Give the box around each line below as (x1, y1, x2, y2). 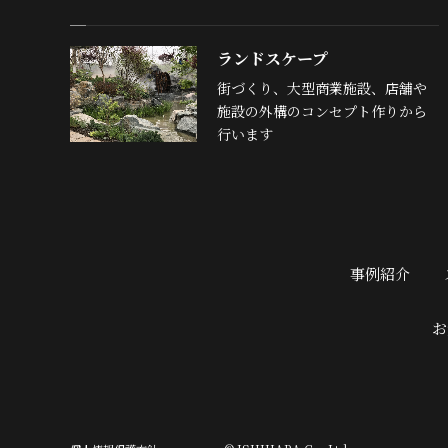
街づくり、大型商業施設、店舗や (216, 78, 427, 98)
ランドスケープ (216, 47, 328, 70)
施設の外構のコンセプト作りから (216, 101, 427, 121)
